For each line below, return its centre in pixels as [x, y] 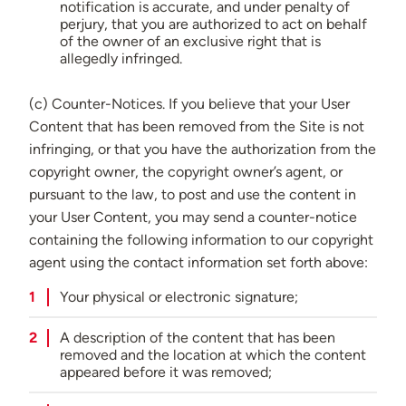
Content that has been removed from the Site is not [197, 127]
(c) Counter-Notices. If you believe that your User [189, 104]
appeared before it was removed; [165, 372]
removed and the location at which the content [213, 355]
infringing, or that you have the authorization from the [203, 150]
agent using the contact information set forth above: [198, 263]
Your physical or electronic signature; [179, 297]
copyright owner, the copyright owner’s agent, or [186, 172]
